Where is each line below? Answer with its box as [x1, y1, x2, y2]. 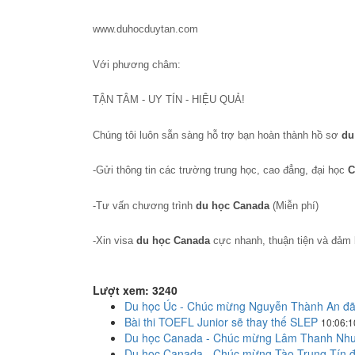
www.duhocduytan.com [93, 23, 198, 35]
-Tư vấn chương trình [93, 199, 196, 212]
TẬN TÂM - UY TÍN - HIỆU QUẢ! [93, 94, 245, 105]
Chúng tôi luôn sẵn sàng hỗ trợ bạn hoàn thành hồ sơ [93, 128, 342, 141]
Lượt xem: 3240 [93, 281, 177, 298]
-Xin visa [93, 235, 136, 246]
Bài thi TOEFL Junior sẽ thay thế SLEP [124, 313, 318, 330]
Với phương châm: [93, 58, 181, 71]
